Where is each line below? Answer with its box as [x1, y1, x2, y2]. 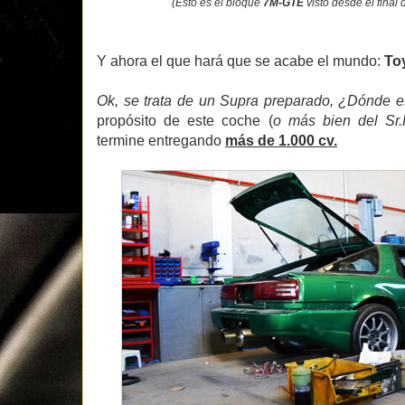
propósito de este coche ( [97, 112, 273, 128]
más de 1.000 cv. [225, 132, 337, 148]
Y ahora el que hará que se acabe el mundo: [97, 52, 384, 69]
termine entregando [97, 132, 225, 148]
